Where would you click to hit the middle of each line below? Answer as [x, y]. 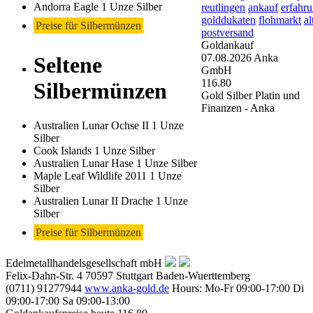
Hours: [187, 288]
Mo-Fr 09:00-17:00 [249, 288]
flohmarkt [280, 20]
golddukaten [228, 20]
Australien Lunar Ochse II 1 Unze [109, 125]
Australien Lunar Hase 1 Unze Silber [115, 163]
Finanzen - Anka [238, 108]
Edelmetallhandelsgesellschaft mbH [84, 263]
